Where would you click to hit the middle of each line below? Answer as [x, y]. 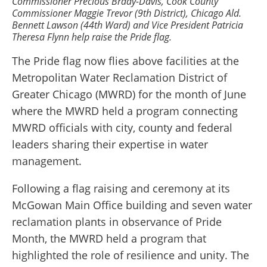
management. [47, 161]
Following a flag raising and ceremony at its [121, 189]
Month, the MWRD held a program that [109, 239]
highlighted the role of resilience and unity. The [131, 255]
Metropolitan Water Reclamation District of [119, 78]
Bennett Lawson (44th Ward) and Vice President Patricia [128, 25]
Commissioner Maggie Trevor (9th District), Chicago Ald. [127, 13]
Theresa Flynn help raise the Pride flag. [92, 37]
